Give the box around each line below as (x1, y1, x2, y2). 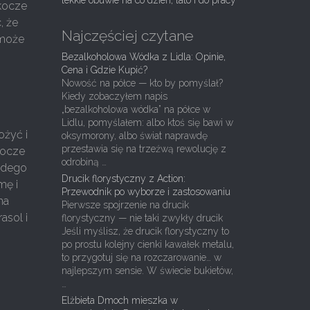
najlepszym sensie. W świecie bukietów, (61, 265, 233, 276)
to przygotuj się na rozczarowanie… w (61, 252, 221, 263)
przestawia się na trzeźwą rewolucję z (61, 143, 226, 154)
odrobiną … (61, 156, 107, 167)
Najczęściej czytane (61, 27, 194, 44)
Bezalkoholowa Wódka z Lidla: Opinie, (61, 51, 226, 62)
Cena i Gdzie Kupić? (61, 64, 147, 75)
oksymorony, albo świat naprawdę (61, 130, 208, 141)
